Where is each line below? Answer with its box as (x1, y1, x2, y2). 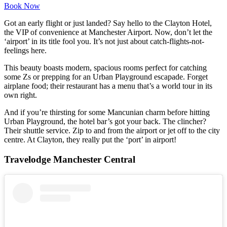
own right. (4, 91, 39, 100)
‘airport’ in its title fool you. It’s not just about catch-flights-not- (4, 37, 204, 46)
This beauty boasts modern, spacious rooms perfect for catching (4, 63, 207, 72)
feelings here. (4, 46, 49, 55)
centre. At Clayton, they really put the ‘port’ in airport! (4, 135, 176, 144)
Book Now (4, 2, 40, 11)
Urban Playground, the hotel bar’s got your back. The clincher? (4, 117, 206, 126)
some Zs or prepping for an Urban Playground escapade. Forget (4, 72, 208, 82)
